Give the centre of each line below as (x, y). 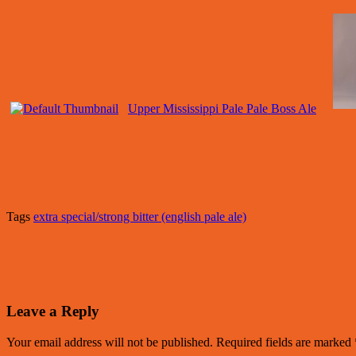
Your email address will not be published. (110, 342)
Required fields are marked (285, 342)
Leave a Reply (53, 311)
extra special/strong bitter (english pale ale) (140, 217)
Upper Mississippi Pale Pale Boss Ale (222, 109)
